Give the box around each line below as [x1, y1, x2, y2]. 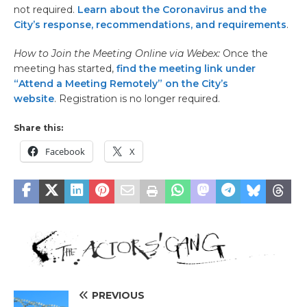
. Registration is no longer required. [54, 92, 220, 105]
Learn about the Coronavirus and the [77, 3, 267, 16]
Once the [223, 47, 268, 60]
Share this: [14, 122, 63, 133]
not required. [14, 3, 77, 16]
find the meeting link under [116, 62, 256, 75]
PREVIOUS [92, 289, 145, 302]
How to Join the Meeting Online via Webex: [14, 47, 223, 60]
